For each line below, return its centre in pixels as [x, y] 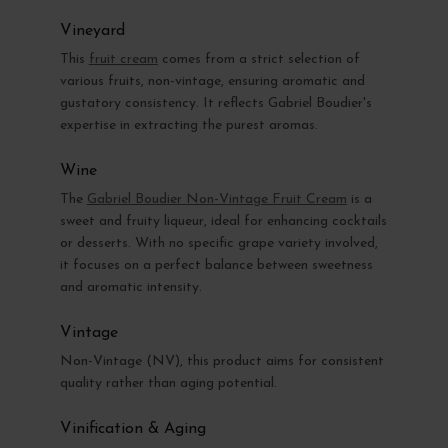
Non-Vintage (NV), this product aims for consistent [221, 361]
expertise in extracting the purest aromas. [188, 125]
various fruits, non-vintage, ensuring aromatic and [212, 81]
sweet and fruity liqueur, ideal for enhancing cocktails [223, 221]
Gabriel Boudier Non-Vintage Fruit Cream [216, 199]
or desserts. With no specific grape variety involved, [218, 243]
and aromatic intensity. [130, 287]
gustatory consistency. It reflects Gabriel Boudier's [215, 103]
